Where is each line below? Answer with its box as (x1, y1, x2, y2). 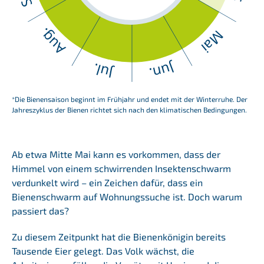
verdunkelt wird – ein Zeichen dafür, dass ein (11, 176, 203, 188)
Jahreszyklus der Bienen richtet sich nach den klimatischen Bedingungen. (11, 105, 247, 114)
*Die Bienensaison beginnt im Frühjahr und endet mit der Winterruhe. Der (11, 94, 247, 103)
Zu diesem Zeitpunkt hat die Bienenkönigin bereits (11, 230, 226, 242)
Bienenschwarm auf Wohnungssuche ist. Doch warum (11, 190, 242, 202)
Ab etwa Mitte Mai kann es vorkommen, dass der (11, 148, 220, 160)
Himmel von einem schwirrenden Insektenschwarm (11, 162, 231, 174)
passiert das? (11, 204, 69, 216)
